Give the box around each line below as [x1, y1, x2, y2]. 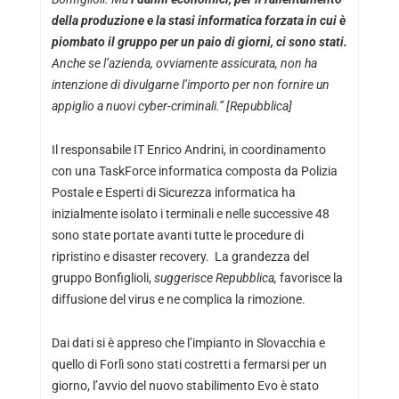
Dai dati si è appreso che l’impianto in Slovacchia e [51, 335, 325, 350]
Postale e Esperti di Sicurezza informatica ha [51, 184, 296, 199]
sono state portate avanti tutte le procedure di [51, 227, 304, 242]
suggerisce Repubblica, [153, 270, 277, 285]
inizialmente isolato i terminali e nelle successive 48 [51, 206, 330, 221]
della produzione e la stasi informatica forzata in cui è [51, 12, 346, 28]
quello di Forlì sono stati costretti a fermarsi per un [51, 356, 327, 371]
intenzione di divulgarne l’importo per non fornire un [51, 77, 330, 92]
